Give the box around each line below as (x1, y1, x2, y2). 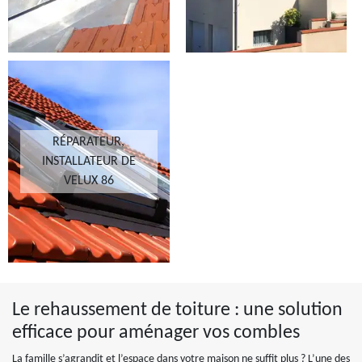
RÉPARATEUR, (53, 136, 125, 149)
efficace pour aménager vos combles (12, 323, 300, 343)
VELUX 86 (63, 175, 114, 187)
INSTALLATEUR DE (41, 155, 136, 168)
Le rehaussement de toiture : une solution (12, 301, 343, 320)
